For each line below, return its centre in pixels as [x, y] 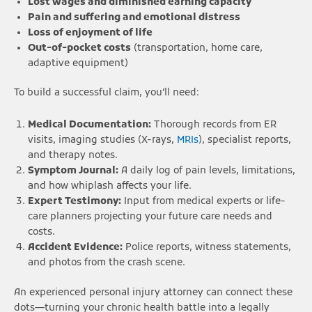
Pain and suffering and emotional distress [134, 17]
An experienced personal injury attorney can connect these [153, 292]
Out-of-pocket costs [79, 48]
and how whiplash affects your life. [110, 187]
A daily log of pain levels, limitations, [207, 171]
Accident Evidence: [75, 248]
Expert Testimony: [75, 202]
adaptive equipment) [78, 63]
